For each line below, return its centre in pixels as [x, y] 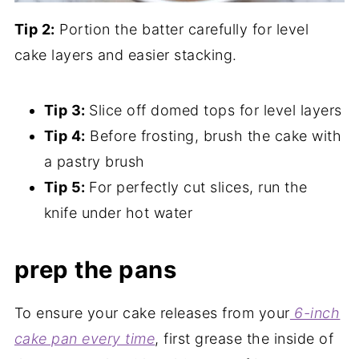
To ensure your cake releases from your [152, 313]
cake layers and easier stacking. [125, 54]
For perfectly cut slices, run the [198, 187]
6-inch [315, 313]
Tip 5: [67, 187]
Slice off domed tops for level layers [216, 110]
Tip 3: [67, 110]
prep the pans [95, 269]
